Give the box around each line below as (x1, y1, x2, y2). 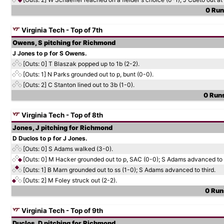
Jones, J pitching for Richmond (12, 124, 112, 131)
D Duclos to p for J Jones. (12, 134, 87, 142)
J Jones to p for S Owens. (12, 49, 87, 57)
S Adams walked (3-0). (48, 145, 113, 152)
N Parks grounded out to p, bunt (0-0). (47, 70, 153, 78)
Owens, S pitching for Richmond (12, 39, 115, 46)
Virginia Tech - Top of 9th (20, 206, 103, 214)
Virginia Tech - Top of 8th (20, 111, 103, 119)
